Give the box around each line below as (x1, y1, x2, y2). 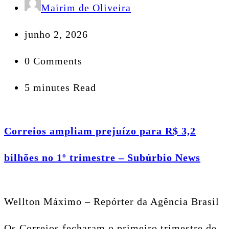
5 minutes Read (25, 82, 96, 94)
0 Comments (25, 55, 82, 67)
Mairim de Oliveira (41, 2, 131, 14)
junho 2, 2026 (25, 29, 88, 40)
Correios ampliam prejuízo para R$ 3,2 (4, 125, 196, 137)
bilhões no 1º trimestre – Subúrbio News (4, 152, 200, 164)
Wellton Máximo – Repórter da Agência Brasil (4, 195, 219, 207)
